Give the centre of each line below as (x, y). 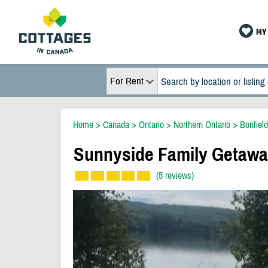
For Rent (127, 81)
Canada (116, 124)
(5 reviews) (175, 176)
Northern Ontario (202, 124)
